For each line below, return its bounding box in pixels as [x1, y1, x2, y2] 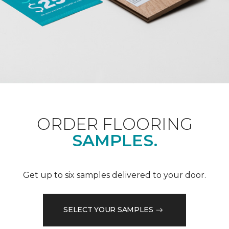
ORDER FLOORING [36, 113, 193, 134]
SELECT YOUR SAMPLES [63, 205, 153, 215]
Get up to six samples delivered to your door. [23, 170, 206, 180]
